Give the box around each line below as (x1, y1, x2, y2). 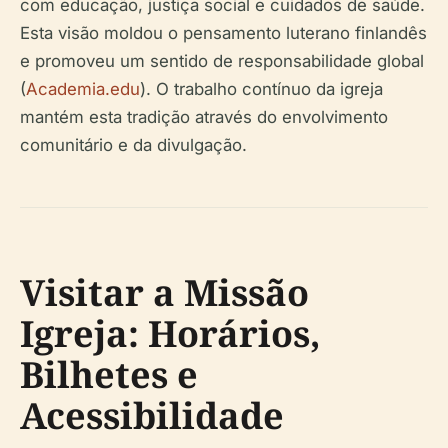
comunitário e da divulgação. (20, 135, 247, 156)
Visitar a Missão (20, 268, 309, 318)
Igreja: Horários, (20, 309, 321, 359)
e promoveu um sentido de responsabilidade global (20, 51, 424, 72)
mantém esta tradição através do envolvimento (20, 107, 388, 128)
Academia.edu (26, 79, 140, 100)
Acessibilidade (20, 391, 284, 441)
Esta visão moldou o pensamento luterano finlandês (20, 23, 427, 44)
